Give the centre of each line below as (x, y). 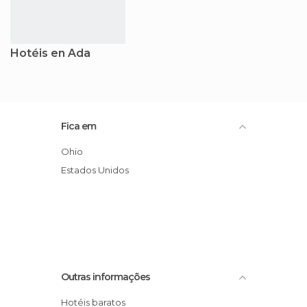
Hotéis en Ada (50, 53)
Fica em (78, 126)
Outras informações (106, 277)
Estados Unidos (98, 170)
